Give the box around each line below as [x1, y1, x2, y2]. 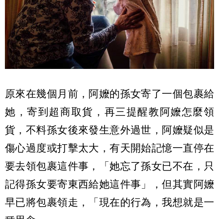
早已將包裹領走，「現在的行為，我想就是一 [5, 196, 214, 208]
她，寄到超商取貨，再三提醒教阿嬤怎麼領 [5, 106, 214, 117]
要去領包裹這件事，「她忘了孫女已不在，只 [5, 160, 214, 172]
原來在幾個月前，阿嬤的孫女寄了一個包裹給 [5, 88, 214, 99]
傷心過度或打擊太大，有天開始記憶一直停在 [5, 142, 214, 153]
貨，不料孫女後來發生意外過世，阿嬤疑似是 [5, 124, 214, 135]
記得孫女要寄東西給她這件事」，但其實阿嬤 [5, 178, 214, 190]
